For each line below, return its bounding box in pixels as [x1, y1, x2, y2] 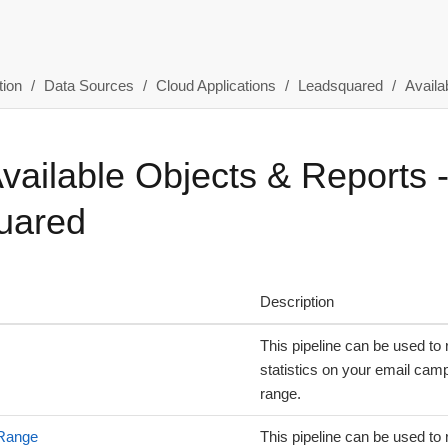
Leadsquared [297, 76, 383, 94]
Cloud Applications [155, 76, 276, 94]
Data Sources [43, 76, 134, 94]
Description [260, 293, 334, 310]
